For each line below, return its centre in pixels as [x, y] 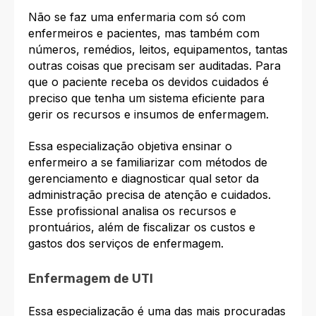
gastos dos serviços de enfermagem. [128, 244]
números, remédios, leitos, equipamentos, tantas [158, 49]
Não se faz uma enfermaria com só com [137, 17]
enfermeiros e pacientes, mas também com [144, 33]
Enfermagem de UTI [91, 278]
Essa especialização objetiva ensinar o [130, 146]
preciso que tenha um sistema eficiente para [146, 98]
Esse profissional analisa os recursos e [132, 211]
